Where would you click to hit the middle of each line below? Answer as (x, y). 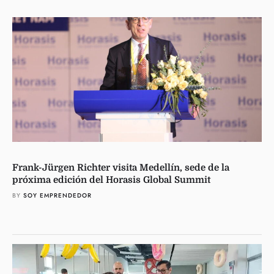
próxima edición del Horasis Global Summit (111, 180)
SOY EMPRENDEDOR (57, 195)
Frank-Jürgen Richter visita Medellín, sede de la (121, 168)
